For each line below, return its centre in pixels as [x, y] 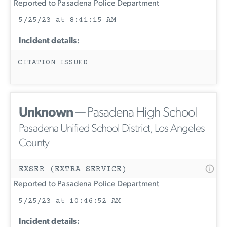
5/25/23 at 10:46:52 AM [69, 201]
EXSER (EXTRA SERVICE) [73, 169]
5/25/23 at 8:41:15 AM [67, 20]
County [34, 143]
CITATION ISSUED [53, 63]
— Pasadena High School [135, 113]
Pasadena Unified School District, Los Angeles [112, 129]
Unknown [46, 113]
